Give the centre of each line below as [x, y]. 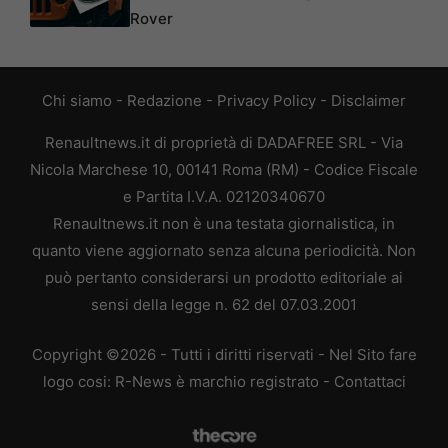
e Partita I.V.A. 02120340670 [224, 197]
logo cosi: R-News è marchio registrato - [188, 381]
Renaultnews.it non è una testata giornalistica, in [224, 224]
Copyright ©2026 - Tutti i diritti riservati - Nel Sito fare [224, 354]
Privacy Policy [266, 101]
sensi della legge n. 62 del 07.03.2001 [224, 305]
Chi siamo [77, 101]
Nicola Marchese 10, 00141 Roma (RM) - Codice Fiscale [224, 170]
